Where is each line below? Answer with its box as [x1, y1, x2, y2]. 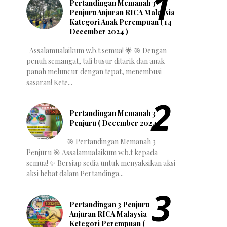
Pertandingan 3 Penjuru [69, 199, 149, 209]
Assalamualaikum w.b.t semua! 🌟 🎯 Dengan [26, 46, 167, 56]
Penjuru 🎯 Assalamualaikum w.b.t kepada [26, 147, 158, 157]
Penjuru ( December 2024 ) [69, 118, 161, 128]
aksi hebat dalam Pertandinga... [26, 168, 124, 178]
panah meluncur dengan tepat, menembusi [26, 67, 162, 77]
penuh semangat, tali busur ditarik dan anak [26, 56, 165, 66]
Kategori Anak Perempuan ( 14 [69, 17, 172, 27]
